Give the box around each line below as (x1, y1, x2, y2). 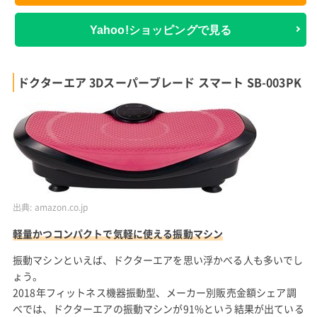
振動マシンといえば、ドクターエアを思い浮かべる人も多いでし (12, 253, 304, 267)
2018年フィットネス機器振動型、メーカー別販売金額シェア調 (12, 285, 296, 300)
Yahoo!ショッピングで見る (89, 23, 232, 36)
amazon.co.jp (34, 200, 88, 214)
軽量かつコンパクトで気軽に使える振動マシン (12, 226, 224, 241)
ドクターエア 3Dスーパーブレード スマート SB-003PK (17, 74, 301, 91)
